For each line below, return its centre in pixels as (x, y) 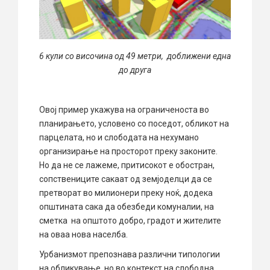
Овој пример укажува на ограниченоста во (124, 110)
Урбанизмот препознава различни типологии (130, 255)
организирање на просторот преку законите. (129, 152)
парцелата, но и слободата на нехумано (119, 138)
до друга (135, 70)
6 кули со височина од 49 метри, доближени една (135, 56)
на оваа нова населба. (83, 235)
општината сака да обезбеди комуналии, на (127, 207)
